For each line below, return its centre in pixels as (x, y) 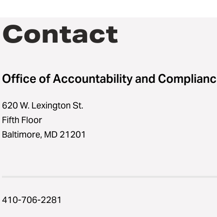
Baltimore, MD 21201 (44, 134)
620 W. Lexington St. (43, 105)
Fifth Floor (22, 120)
